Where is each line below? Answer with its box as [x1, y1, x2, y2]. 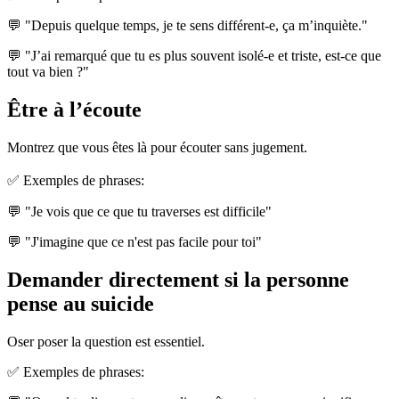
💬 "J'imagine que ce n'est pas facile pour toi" [7, 234, 262, 250]
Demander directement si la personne [7, 268, 349, 292]
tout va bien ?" [7, 64, 89, 80]
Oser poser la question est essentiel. [7, 333, 205, 349]
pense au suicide [7, 292, 154, 316]
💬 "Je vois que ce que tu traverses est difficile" [7, 204, 272, 220]
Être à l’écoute [7, 98, 142, 122]
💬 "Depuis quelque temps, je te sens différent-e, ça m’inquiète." [7, 18, 368, 34]
